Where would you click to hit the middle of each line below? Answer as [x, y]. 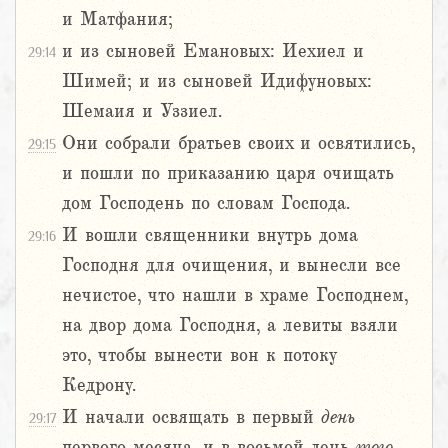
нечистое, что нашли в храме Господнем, [235, 295]
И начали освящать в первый [191, 417]
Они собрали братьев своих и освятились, [238, 143]
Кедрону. [99, 385]
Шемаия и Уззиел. [142, 111]
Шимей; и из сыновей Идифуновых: [217, 81]
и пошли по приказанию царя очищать [228, 173]
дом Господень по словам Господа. [206, 203]
